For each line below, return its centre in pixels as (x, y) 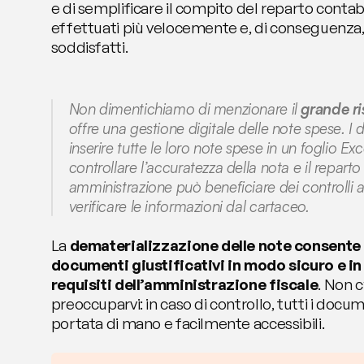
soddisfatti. (89, 47)
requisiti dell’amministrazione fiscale (184, 284)
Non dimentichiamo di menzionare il (185, 109)
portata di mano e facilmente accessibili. (188, 323)
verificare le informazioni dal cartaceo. (189, 206)
